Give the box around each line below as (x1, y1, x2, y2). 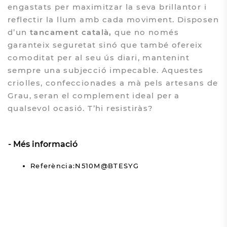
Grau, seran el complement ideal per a (7, 90, 180, 100)
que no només (111, 27, 179, 37)
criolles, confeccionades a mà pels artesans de (7, 78, 218, 88)
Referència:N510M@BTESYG (30, 161, 139, 170)
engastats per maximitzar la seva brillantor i (7, 2, 207, 12)
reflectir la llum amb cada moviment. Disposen (7, 14, 219, 24)
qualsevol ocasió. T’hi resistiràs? (7, 103, 154, 113)
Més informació (13, 139, 78, 149)
